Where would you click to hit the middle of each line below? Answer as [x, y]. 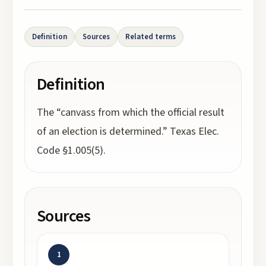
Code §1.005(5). [71, 151]
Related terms [151, 37]
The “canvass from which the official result [131, 113]
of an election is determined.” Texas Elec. [128, 132]
